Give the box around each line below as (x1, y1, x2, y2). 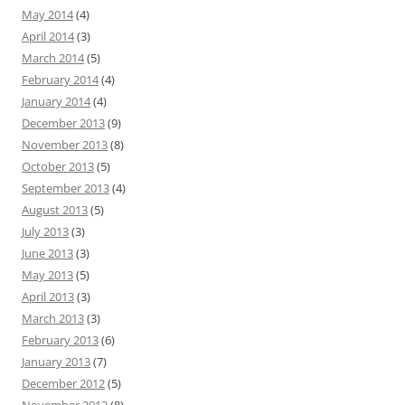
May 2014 (22, 6, 73, 23)
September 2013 (22, 180, 109, 196)
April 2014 (22, 28, 74, 44)
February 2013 (22, 332, 99, 348)
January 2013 (22, 353, 90, 370)
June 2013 (22, 245, 73, 261)
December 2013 (22, 115, 105, 131)
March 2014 (22, 50, 84, 66)
